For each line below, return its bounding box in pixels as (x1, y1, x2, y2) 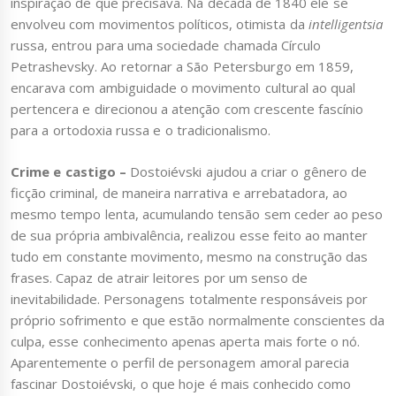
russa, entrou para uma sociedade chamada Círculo (11, 36, 321, 55)
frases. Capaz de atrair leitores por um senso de (11, 268, 308, 286)
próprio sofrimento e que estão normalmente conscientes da (11, 310, 385, 329)
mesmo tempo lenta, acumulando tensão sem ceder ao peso (11, 204, 384, 223)
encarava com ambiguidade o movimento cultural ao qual (11, 79, 356, 97)
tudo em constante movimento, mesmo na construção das (11, 247, 369, 265)
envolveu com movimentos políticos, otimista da (11, 15, 308, 34)
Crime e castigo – (11, 162, 126, 180)
